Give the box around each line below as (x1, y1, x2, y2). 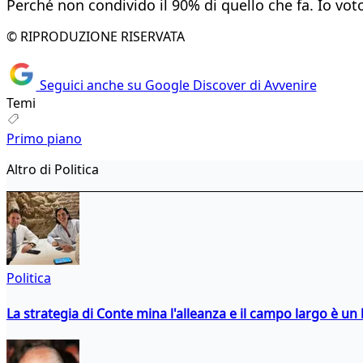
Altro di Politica (6, 160, 99, 179)
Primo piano (6, 130, 82, 148)
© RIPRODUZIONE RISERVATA (6, 27, 185, 45)
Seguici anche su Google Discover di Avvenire (36, 76, 317, 95)
